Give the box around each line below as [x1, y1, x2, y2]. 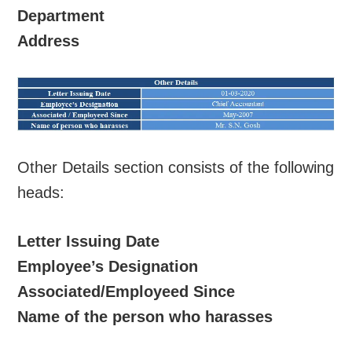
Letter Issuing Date [17, 233, 160, 251]
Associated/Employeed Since [17, 283, 236, 301]
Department [17, 6, 105, 24]
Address [17, 31, 80, 49]
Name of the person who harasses [17, 308, 273, 326]
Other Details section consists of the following [17, 159, 335, 177]
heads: [17, 184, 65, 202]
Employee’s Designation [17, 258, 199, 276]
